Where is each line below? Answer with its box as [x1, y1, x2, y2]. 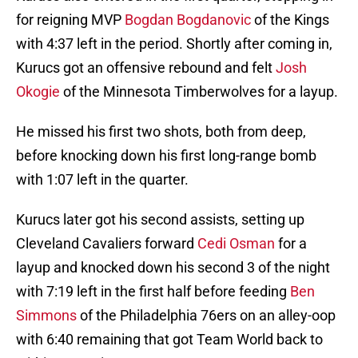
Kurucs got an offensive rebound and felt [16, 59, 276, 77]
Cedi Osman [197, 235, 275, 253]
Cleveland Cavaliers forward [16, 235, 197, 253]
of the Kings [251, 11, 329, 29]
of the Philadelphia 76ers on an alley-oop [77, 307, 336, 324]
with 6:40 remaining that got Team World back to [16, 331, 323, 348]
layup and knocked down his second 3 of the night [16, 259, 330, 276]
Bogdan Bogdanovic [125, 11, 251, 29]
